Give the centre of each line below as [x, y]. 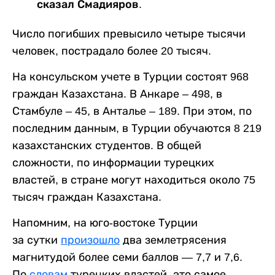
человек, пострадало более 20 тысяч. [112, 51]
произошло [90, 240]
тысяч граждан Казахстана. [87, 197]
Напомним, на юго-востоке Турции [105, 223]
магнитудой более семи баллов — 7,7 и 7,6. [127, 257]
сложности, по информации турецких [113, 162]
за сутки [37, 240]
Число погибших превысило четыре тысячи [129, 33]
